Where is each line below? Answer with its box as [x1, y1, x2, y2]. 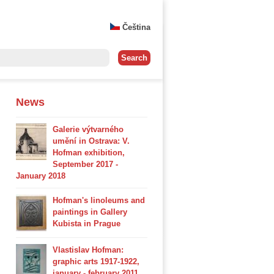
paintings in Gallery [53, 207, 127, 217]
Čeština [120, 23, 150, 32]
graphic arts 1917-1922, [53, 257, 139, 266]
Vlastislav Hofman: [53, 245, 124, 254]
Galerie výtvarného [53, 125, 124, 134]
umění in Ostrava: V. [53, 136, 130, 146]
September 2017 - [53, 160, 118, 169]
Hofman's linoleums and [53, 196, 145, 205]
